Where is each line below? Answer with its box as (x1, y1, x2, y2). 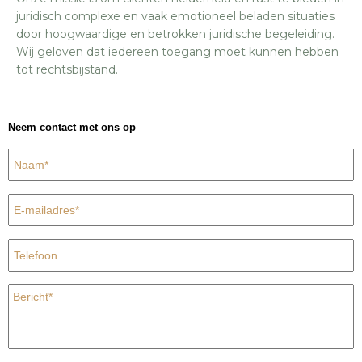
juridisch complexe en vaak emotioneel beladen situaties (16, 9, 335, 23)
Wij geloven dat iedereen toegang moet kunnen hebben (16, 44, 339, 59)
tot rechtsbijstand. (16, 62, 118, 77)
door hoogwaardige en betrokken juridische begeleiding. (16, 27, 335, 41)
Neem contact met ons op (8, 121, 136, 133)
